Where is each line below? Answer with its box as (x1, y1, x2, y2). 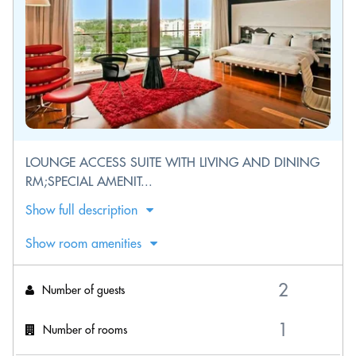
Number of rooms (43, 322, 127, 337)
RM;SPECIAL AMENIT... (25, 173, 153, 189)
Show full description (25, 202, 137, 218)
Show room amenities (25, 235, 141, 251)
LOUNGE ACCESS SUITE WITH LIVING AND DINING (25, 154, 319, 170)
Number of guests (42, 282, 125, 297)
